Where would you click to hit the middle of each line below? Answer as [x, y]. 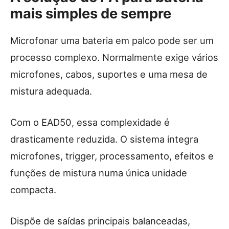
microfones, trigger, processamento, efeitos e [112, 156]
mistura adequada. [51, 91]
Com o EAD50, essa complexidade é [90, 122]
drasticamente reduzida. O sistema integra [104, 139]
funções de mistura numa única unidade [99, 173]
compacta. [33, 190]
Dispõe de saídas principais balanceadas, [100, 221]
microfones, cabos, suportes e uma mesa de [109, 74]
